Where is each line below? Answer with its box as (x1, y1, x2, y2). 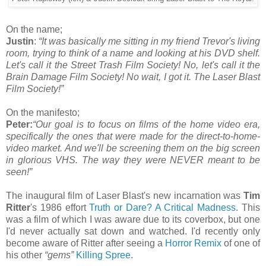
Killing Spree (76, 249, 131, 260)
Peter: (6, 119, 33, 129)
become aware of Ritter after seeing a (6, 237, 165, 248)
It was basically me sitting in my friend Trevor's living (42, 36, 260, 46)
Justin (6, 36, 34, 46)
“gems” (45, 249, 76, 260)
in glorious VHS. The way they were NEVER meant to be (6, 154, 260, 165)
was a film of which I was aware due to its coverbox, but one (6, 214, 260, 224)
